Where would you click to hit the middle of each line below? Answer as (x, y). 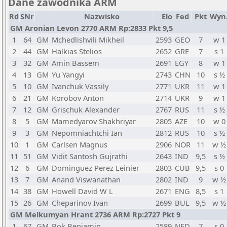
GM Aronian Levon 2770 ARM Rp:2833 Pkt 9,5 (91, 28)
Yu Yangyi (68, 74)
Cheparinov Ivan (80, 203)
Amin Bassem (75, 63)
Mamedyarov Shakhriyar (94, 121)
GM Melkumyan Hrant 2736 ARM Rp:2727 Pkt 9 (95, 214)
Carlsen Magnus (80, 144)
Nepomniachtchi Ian (87, 133)
